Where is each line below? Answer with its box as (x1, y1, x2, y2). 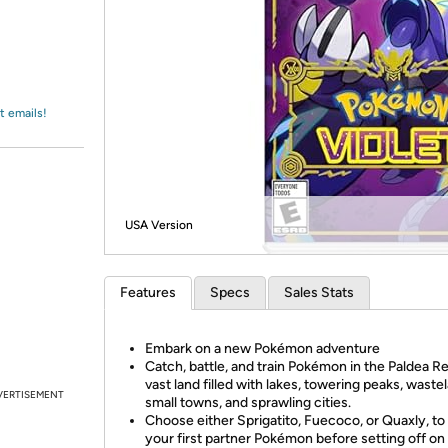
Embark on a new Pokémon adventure (145, 340, 380, 357)
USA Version (125, 218, 193, 232)
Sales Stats (284, 284, 354, 301)
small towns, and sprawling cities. (145, 394, 351, 411)
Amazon (38, 25, 91, 43)
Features (120, 284, 176, 301)
